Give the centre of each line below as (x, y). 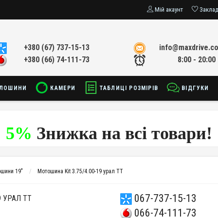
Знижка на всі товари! (122, 133)
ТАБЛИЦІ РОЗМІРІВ (128, 88)
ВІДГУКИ (194, 88)
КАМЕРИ (62, 88)
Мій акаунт (169, 9)
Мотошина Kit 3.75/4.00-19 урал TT (80, 171)
